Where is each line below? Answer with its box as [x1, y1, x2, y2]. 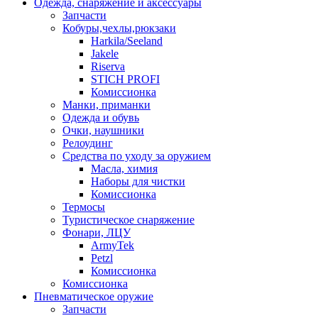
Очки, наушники [62, 124, 144, 136]
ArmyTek [91, 238, 134, 251]
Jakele [91, 47, 119, 60]
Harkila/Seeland [91, 34, 163, 47]
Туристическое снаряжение [62, 213, 194, 226]
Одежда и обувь [62, 111, 139, 124]
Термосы [62, 200, 105, 213]
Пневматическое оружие [34, 290, 153, 302]
